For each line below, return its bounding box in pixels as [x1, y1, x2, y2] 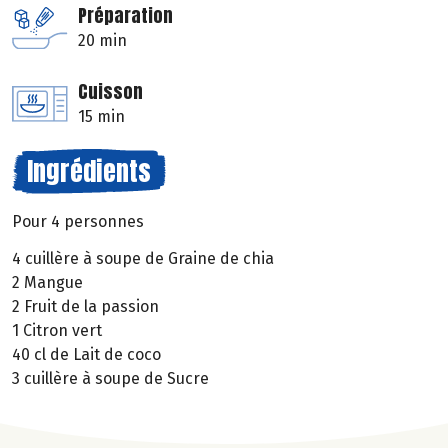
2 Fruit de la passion [12, 297, 159, 317]
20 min [78, 31, 127, 51]
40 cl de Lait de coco [12, 345, 161, 365]
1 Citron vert [12, 321, 102, 341]
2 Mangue [12, 273, 83, 293]
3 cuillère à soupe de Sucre [12, 369, 209, 389]
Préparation [78, 2, 173, 30]
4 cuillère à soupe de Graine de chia [12, 249, 274, 269]
